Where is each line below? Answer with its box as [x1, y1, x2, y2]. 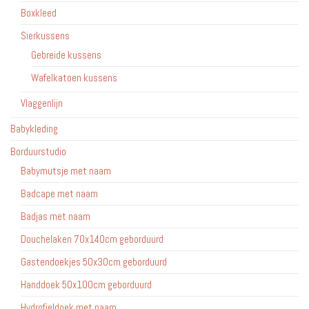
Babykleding [10, 121, 58, 135]
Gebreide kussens [31, 48, 101, 61]
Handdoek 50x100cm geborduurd [21, 277, 152, 291]
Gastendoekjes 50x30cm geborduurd [21, 255, 167, 268]
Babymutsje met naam [21, 163, 111, 177]
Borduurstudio [10, 144, 66, 158]
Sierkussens [21, 28, 70, 42]
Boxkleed [21, 6, 57, 19]
